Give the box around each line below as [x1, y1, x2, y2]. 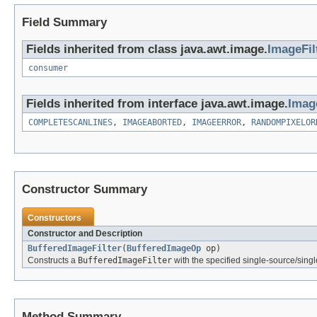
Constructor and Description [28, 229, 142, 239]
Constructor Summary [22, 183, 147, 197]
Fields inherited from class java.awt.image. [26, 42, 267, 57]
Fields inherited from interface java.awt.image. [26, 97, 288, 111]
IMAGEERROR [192, 117, 241, 128]
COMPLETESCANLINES [28, 117, 113, 128]
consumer [28, 63, 68, 74]
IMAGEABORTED [122, 117, 182, 128]
